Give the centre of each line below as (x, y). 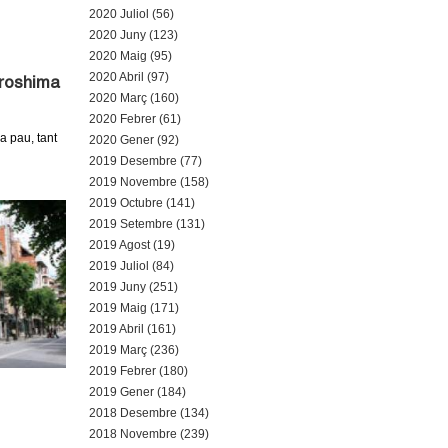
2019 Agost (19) (131, 245)
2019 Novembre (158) (148, 182)
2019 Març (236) (133, 350)
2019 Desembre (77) (145, 161)
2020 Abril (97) (128, 77)
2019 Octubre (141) (141, 203)
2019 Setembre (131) (146, 224)
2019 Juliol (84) (131, 266)
